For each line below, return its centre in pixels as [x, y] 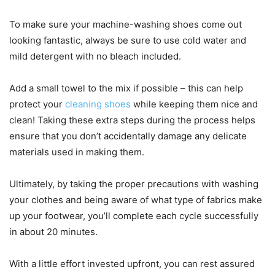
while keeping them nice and [194, 104]
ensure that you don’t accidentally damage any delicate [128, 136]
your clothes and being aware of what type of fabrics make [136, 199]
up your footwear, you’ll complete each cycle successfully [134, 215]
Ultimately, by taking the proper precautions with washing [134, 184]
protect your [37, 104]
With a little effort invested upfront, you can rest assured [132, 263]
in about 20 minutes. [53, 231]
